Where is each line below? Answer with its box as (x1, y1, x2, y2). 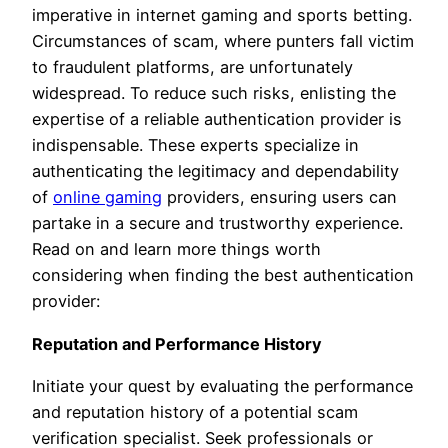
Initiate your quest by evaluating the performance (32, 375, 413, 396)
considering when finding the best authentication (32, 265, 414, 286)
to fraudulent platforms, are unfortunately (32, 57, 353, 78)
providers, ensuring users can (162, 187, 397, 208)
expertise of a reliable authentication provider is (32, 109, 402, 130)
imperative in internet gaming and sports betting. (32, 5, 412, 26)
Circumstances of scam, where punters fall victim (32, 31, 414, 52)
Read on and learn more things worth (32, 239, 321, 260)
